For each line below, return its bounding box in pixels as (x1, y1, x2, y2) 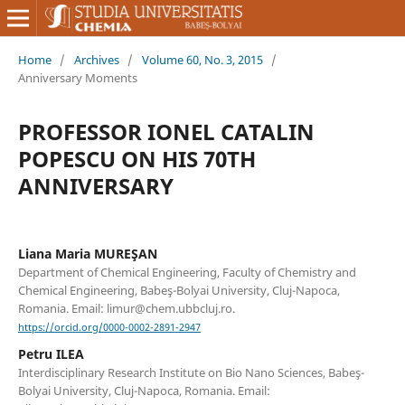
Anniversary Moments (17, 69, 137, 86)
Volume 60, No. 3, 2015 (141, 51, 263, 68)
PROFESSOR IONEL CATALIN (17, 116, 315, 146)
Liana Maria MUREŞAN (17, 244, 157, 262)
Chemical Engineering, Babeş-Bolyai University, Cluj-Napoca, (17, 281, 340, 298)
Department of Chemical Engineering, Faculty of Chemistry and (17, 263, 356, 280)
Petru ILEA (17, 345, 84, 363)
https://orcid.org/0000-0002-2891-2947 (17, 321, 201, 334)
